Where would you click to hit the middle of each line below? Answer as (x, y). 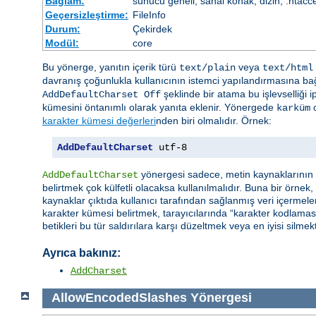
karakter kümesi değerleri (99, 121)
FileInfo (149, 15)
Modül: (62, 43)
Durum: (62, 29)
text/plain (207, 68)
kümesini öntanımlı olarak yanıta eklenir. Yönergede (159, 108)
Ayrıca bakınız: (81, 253)
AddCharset (99, 271)
